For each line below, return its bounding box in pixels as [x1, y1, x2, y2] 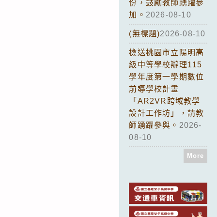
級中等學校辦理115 [129, 60, 202, 69]
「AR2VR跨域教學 [129, 96, 201, 105]
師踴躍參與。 [129, 121, 179, 129]
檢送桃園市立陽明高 [129, 48, 204, 57]
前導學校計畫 [129, 84, 179, 93]
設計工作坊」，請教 [129, 108, 204, 117]
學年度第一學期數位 [129, 72, 204, 81]
